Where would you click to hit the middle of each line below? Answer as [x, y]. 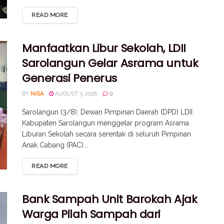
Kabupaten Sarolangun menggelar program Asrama [105, 123]
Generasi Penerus [69, 78]
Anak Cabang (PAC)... [55, 145]
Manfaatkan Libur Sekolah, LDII [104, 48]
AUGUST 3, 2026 [75, 93]
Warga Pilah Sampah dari [91, 214]
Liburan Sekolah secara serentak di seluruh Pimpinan [106, 134]
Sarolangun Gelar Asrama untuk [110, 63]
